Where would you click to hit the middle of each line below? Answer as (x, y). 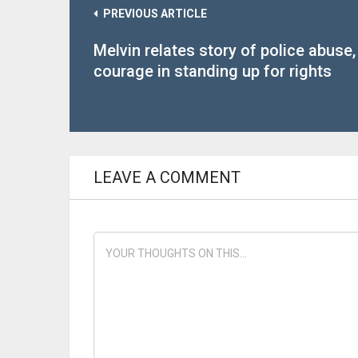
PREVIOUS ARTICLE (155, 14)
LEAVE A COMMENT (167, 177)
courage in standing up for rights (213, 71)
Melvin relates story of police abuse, (225, 50)
